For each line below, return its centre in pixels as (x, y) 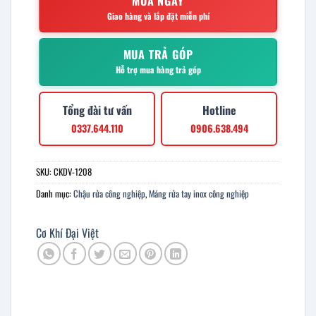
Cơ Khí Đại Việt (67, 233)
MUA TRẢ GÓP (158, 54)
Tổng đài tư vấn (97, 110)
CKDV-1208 (73, 171)
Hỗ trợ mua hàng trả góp (158, 69)
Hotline (219, 110)
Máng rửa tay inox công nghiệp (199, 193)
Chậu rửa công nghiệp (109, 193)
